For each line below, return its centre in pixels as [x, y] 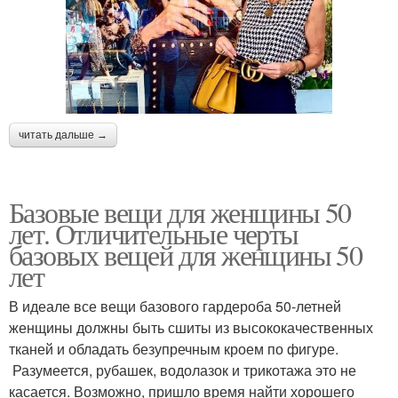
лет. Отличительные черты [154, 234]
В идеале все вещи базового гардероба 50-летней [175, 306]
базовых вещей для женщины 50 [186, 255]
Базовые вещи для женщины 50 [180, 212]
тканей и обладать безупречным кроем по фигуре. [174, 349]
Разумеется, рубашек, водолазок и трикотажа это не [183, 370]
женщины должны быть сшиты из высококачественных [191, 328]
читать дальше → [63, 135]
